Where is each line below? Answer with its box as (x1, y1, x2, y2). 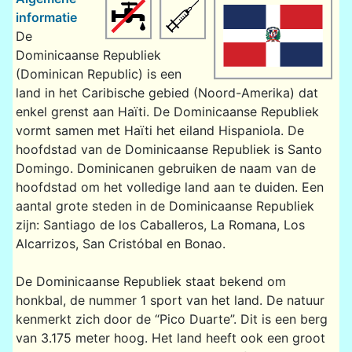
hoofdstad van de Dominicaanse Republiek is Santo (16, 141, 322, 157)
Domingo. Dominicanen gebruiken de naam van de (16, 159, 316, 176)
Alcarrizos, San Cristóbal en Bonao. (16, 235, 225, 251)
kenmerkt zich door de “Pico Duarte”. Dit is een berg (16, 310, 328, 327)
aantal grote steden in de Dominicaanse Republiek (16, 197, 314, 214)
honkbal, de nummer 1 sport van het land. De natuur (16, 291, 324, 308)
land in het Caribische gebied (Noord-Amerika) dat (16, 84, 318, 101)
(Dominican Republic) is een (16, 65, 181, 82)
